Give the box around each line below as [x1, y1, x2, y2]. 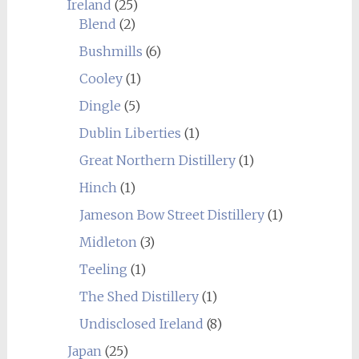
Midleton [79, 234, 137, 250]
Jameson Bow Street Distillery [79, 207, 264, 223]
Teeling [79, 261, 127, 277]
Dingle [79, 98, 121, 114]
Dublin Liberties [79, 125, 181, 141]
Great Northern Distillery [79, 152, 236, 168]
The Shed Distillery [79, 288, 199, 305]
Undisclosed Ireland [79, 316, 204, 332]
